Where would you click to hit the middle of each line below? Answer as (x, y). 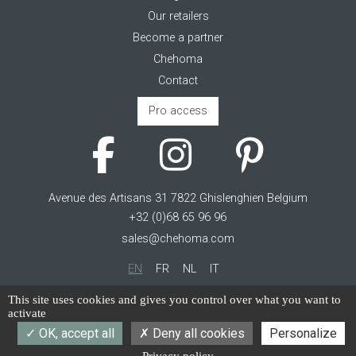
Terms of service (178, 320)
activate (27, 313)
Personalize (303, 333)
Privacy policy (178, 342)
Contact (178, 80)
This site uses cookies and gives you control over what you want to (174, 300)
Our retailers (178, 16)
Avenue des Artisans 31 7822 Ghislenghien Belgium (178, 198)
